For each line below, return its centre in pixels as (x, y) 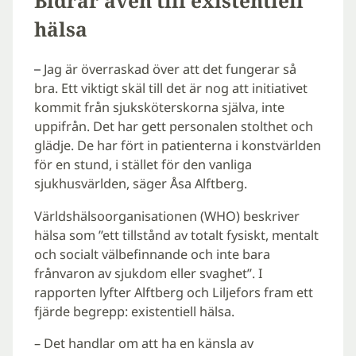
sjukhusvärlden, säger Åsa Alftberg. (140, 184)
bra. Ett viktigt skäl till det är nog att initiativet (170, 89)
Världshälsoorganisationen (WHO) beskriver (166, 216)
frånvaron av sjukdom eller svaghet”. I (148, 273)
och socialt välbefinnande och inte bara (152, 254)
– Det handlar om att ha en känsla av (143, 343)
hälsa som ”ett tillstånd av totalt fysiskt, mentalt (176, 235)
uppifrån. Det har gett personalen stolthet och (173, 127)
